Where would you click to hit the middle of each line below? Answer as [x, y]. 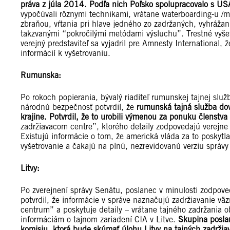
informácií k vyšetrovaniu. [65, 53]
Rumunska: [41, 75]
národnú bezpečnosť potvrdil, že [79, 107]
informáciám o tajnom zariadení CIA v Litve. [99, 220]
